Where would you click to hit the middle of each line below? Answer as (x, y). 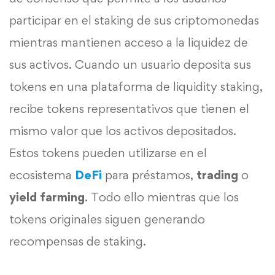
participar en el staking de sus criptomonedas (134, 21)
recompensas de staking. (78, 242)
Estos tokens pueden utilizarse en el (108, 153)
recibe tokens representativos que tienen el (129, 109)
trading (217, 175)
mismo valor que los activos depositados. (123, 131)
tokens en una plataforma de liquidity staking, (136, 87)
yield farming (47, 197)
